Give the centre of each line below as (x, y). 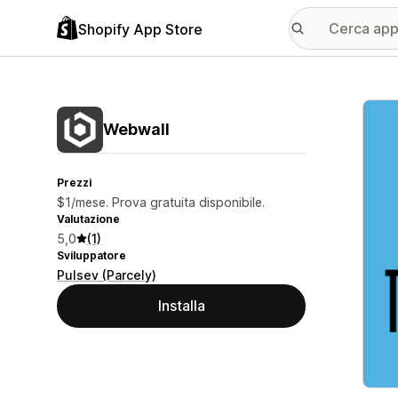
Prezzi (74, 183)
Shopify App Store (140, 29)
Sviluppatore (92, 255)
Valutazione (88, 219)
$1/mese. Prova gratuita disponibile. (161, 202)
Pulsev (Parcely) (107, 275)
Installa (181, 306)
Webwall (136, 129)
